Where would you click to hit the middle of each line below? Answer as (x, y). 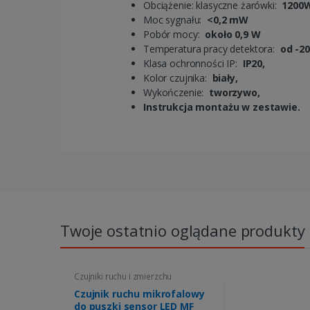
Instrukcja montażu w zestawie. (222, 107)
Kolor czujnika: (178, 77)
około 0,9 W (233, 34)
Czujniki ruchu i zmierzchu (123, 276)
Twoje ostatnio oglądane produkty (183, 230)
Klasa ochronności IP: (193, 63)
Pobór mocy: (174, 34)
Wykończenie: (175, 92)
